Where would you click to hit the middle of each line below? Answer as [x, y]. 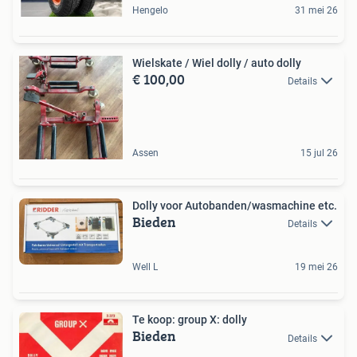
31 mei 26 [316, 10]
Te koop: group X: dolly [190, 320]
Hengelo [150, 10]
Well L [145, 267]
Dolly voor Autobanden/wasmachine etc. [235, 205]
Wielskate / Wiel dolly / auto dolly [217, 63]
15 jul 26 [319, 153]
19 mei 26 [316, 267]
